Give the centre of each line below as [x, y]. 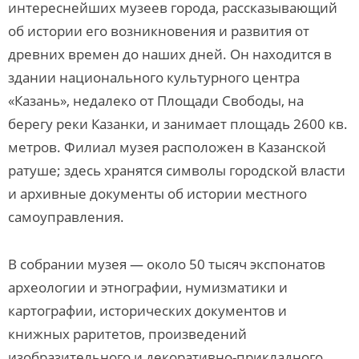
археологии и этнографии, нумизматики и [148, 287]
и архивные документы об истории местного [157, 194]
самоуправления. [66, 217]
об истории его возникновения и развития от [159, 31]
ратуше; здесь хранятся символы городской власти [177, 170]
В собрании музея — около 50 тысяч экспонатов [167, 264]
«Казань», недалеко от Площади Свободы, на [156, 101]
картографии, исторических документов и [147, 311]
